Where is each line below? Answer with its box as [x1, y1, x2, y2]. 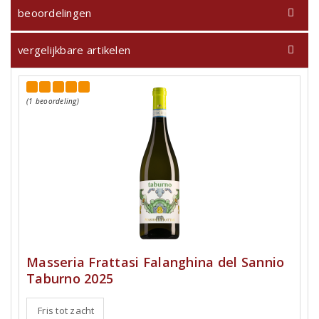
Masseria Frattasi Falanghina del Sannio [26, 253, 285, 271]
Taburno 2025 [26, 270, 114, 287]
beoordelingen [18, 6, 92, 20]
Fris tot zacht [38, 304, 95, 317]
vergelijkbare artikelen [18, 43, 131, 57]
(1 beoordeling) [26, 96, 79, 106]
